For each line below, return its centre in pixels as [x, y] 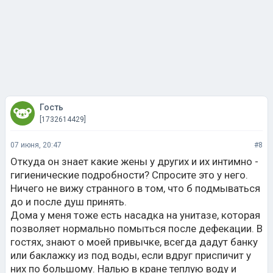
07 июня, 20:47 [36, 145]
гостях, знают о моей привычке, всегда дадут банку [134, 242]
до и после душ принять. [69, 202]
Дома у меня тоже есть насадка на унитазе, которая [135, 215]
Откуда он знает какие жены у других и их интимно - [134, 161]
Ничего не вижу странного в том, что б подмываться [135, 188]
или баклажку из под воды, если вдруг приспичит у [131, 255]
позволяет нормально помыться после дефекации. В [136, 229]
